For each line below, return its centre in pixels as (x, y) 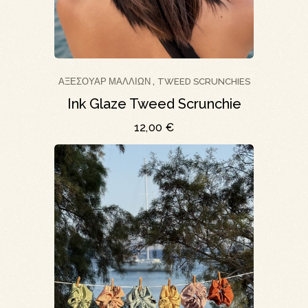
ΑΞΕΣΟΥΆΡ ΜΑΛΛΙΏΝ (104, 80)
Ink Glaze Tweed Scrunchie (154, 104)
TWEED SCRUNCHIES (203, 80)
